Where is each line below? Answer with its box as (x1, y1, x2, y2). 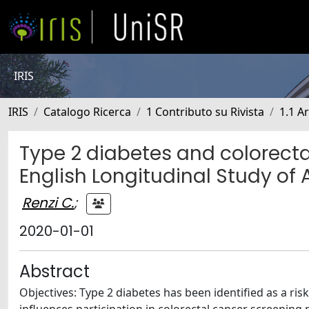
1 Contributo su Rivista (146, 104, 264, 119)
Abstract (19, 260, 90, 283)
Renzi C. (22, 192, 74, 212)
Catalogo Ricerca (43, 104, 131, 119)
